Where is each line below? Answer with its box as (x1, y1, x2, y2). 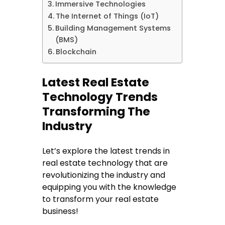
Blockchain (56, 47, 97, 57)
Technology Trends (42, 88, 158, 105)
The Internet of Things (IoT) (56, 11, 161, 22)
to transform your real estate (42, 193, 159, 205)
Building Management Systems (55, 23, 171, 34)
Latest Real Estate (42, 74, 150, 90)
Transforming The (42, 103, 151, 120)
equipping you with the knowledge (42, 181, 177, 193)
